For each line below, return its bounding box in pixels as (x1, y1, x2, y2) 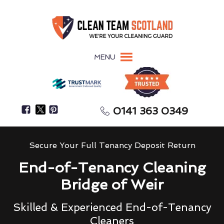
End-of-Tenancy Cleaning (18, 158, 206, 176)
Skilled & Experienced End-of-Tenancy (12, 200, 211, 213)
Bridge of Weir (60, 175, 163, 193)
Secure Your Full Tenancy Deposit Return (28, 140, 195, 150)
